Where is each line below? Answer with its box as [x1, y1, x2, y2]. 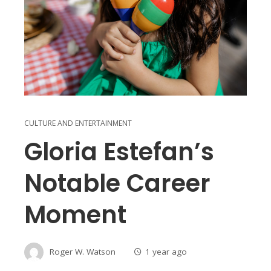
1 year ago [145, 246, 187, 257]
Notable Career [24, 166, 211, 200]
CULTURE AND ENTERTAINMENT [24, 117, 132, 128]
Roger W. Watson [50, 246, 116, 257]
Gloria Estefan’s [24, 134, 214, 169]
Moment [24, 197, 126, 232]
